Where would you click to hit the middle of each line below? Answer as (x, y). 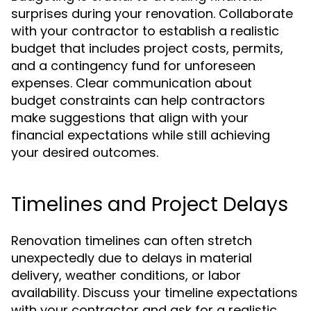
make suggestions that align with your (130, 118)
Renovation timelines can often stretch (132, 241)
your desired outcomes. (85, 152)
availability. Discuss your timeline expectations (154, 293)
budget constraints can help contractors (138, 100)
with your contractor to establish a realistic (145, 31)
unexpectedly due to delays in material (132, 258)
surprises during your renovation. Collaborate (152, 14)
